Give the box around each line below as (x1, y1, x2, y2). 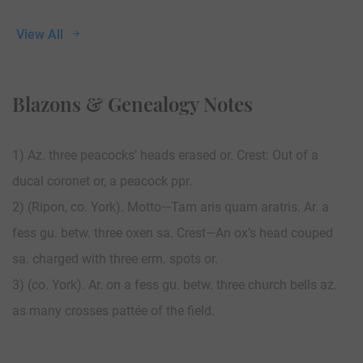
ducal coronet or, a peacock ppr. (12, 173, 192, 189)
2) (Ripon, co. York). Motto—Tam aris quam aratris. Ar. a (12, 199, 329, 215)
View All (16, 26, 63, 42)
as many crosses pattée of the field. (12, 302, 215, 318)
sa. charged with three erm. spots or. (12, 250, 218, 267)
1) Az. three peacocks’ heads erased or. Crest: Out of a (12, 147, 318, 163)
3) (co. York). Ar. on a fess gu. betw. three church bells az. (12, 276, 337, 293)
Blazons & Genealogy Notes (12, 90, 253, 117)
